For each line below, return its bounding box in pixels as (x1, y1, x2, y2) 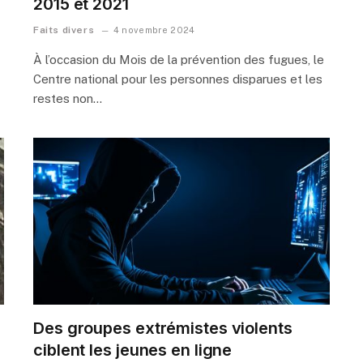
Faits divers (33, 23, 95, 36)
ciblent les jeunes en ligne (33, 340, 233, 360)
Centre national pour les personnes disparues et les (33, 71, 322, 86)
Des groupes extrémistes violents (33, 318, 293, 338)
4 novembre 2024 (113, 24, 195, 35)
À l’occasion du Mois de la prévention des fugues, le (33, 52, 324, 66)
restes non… (33, 91, 102, 105)
